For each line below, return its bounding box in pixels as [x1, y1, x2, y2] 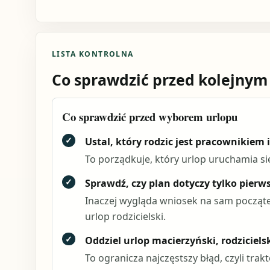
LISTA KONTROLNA [51, 49, 134, 59]
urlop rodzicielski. [84, 210, 166, 224]
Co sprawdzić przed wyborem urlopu [61, 108, 237, 125]
